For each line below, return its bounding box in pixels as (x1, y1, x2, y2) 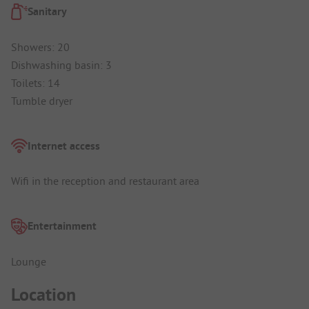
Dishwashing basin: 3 (11, 57, 112, 72)
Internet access (28, 138, 100, 153)
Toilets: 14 (11, 75, 60, 90)
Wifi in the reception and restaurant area (11, 174, 199, 188)
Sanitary (28, 4, 67, 19)
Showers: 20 (11, 39, 70, 54)
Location (11, 283, 76, 307)
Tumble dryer (11, 93, 72, 108)
